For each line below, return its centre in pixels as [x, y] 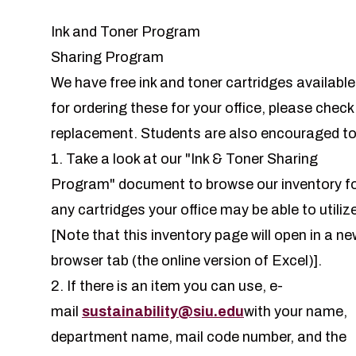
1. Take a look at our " [121, 159]
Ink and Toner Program [126, 32]
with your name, [296, 312]
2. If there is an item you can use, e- [167, 286]
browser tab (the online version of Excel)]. [186, 261]
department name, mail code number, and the [199, 337]
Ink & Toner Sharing [254, 159]
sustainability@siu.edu [163, 312]
